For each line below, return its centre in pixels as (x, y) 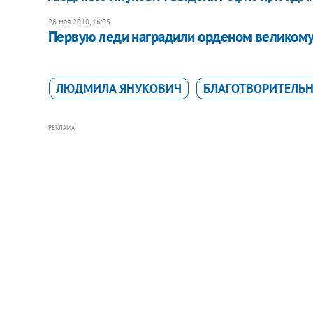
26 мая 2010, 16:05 (79, 21)
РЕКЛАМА (61, 127)
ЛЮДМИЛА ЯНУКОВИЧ (118, 88)
